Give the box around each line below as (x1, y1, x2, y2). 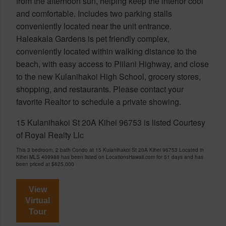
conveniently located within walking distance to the (16, 45, 197, 57)
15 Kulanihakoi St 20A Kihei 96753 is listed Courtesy (16, 116, 205, 128)
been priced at (16, 160, 51, 167)
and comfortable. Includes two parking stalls (16, 7, 172, 19)
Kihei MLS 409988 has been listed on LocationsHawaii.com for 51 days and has (16, 153, 203, 160)
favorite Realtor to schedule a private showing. (16, 95, 181, 107)
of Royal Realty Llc (16, 129, 84, 141)
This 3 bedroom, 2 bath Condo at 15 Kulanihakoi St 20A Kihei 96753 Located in (16, 146, 204, 153)
